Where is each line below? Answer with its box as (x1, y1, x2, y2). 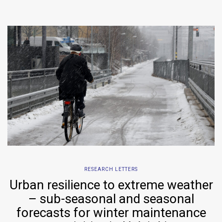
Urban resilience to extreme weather (9, 177, 213, 193)
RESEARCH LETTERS (84, 166, 138, 172)
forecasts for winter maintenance (16, 205, 206, 221)
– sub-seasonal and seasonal (28, 191, 194, 207)
